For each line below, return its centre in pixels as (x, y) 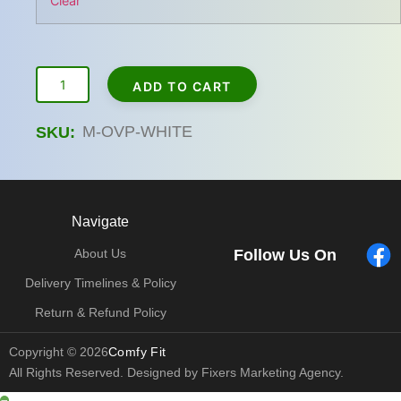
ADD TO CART (182, 87)
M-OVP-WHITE (137, 132)
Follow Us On (285, 255)
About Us (100, 254)
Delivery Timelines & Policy (100, 283)
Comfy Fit (137, 352)
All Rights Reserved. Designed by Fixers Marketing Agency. (176, 373)
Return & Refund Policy (100, 313)
